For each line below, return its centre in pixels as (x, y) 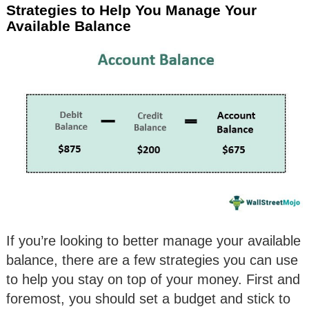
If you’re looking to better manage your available (153, 241)
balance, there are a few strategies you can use (152, 260)
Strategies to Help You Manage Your (131, 10)
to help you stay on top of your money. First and (153, 280)
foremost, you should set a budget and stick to (148, 299)
